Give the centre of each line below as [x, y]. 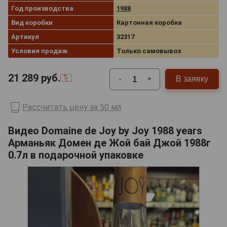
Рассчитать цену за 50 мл [72, 107]
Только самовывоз [149, 51]
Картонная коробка [149, 22]
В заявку [192, 79]
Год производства [42, 8]
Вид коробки [32, 22]
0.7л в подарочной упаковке [76, 155]
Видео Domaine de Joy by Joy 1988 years [105, 130]
